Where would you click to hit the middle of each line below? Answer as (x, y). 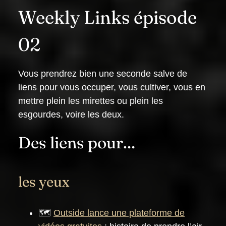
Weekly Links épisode (107, 17)
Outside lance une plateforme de (119, 213)
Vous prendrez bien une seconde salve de (103, 74)
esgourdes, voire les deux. (71, 115)
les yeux (44, 182)
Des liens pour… (77, 143)
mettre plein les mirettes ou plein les (91, 101)
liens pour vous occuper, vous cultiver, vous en (112, 88)
